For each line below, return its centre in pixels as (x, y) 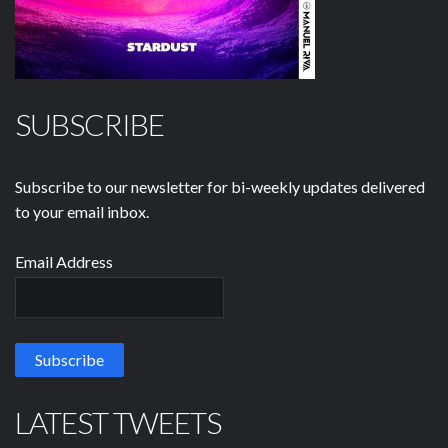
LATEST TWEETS (118, 422)
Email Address (64, 262)
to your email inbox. (82, 212)
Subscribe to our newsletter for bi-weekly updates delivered (220, 187)
